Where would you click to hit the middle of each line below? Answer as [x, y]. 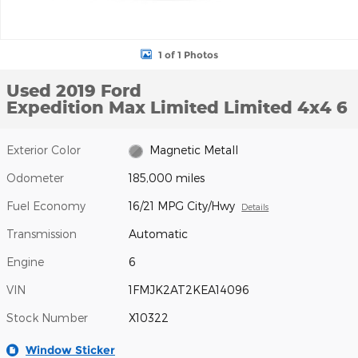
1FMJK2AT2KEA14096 [189, 290]
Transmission [42, 234]
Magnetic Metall [193, 150]
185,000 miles [167, 178]
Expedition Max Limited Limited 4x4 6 [177, 107]
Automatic [159, 234]
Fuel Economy [46, 206]
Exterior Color [44, 150]
